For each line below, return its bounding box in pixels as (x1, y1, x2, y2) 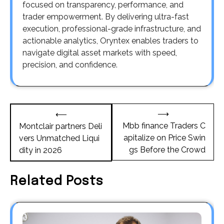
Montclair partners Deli (19, 121, 102, 131)
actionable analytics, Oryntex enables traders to (22, 35, 198, 45)
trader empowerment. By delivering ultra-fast (22, 11, 189, 21)
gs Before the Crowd (129, 144, 205, 154)
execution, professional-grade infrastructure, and (22, 23, 201, 33)
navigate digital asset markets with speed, (22, 47, 177, 57)
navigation (9, 120, 67, 131)
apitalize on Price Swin (123, 132, 205, 142)
